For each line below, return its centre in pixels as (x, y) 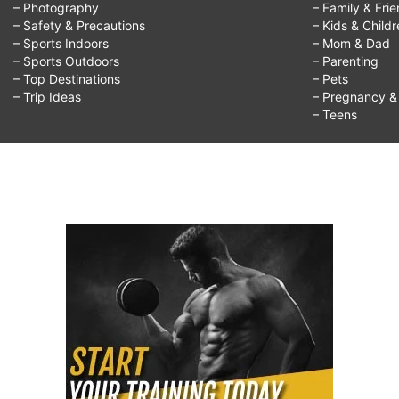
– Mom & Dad (351, 44)
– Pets (330, 79)
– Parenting (346, 61)
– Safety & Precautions (79, 26)
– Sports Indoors (61, 44)
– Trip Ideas (47, 97)
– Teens (335, 115)
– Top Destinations (67, 79)
